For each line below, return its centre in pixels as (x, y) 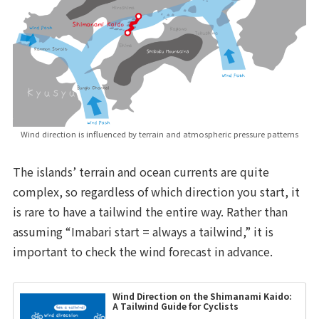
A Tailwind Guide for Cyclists (176, 306)
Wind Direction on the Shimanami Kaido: (203, 296)
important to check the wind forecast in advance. (143, 251)
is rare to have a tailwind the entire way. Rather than (151, 211)
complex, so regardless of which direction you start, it (157, 191)
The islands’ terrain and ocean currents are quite (141, 171)
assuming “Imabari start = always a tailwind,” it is (143, 231)
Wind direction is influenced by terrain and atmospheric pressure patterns (159, 134)
